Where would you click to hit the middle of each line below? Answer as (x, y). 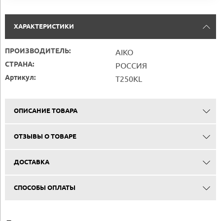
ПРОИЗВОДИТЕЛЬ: (38, 52)
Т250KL (129, 79)
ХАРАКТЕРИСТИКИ (44, 27)
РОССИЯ (131, 66)
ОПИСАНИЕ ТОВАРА (45, 111)
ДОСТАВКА (31, 163)
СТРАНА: (19, 65)
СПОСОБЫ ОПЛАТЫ (44, 188)
